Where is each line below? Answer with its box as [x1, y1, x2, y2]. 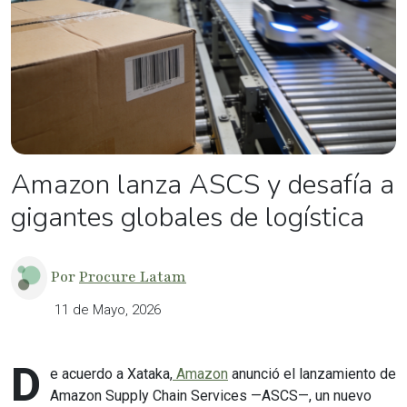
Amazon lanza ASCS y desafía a [11, 166, 394, 203]
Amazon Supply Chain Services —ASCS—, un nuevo [50, 387, 372, 404]
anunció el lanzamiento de [228, 365, 396, 382]
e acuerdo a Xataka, [50, 365, 173, 382]
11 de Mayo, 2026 [55, 302, 161, 318]
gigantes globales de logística [11, 199, 364, 236]
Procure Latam [79, 266, 186, 287]
